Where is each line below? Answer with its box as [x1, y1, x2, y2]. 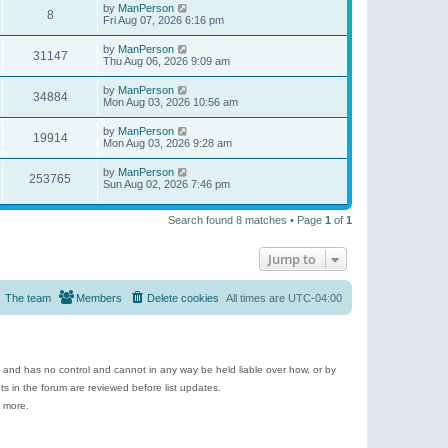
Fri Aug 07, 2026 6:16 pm [103, 13, 224, 26]
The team [5, 292, 51, 305]
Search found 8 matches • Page [168, 214, 325, 227]
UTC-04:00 [288, 292, 342, 305]
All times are [226, 292, 288, 305]
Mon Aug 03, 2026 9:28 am [103, 136, 232, 149]
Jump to [268, 250, 316, 269]
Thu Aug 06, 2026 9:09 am [103, 54, 230, 67]
